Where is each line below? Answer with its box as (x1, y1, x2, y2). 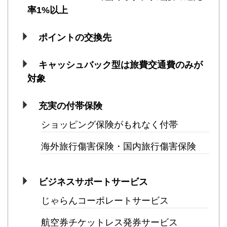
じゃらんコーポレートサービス (41, 196, 169, 206)
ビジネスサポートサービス (38, 177, 148, 187)
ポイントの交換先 (38, 32, 111, 43)
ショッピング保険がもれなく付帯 (41, 120, 178, 130)
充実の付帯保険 (38, 101, 102, 111)
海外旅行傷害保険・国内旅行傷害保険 (41, 141, 196, 152)
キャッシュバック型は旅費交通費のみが (38, 60, 203, 70)
